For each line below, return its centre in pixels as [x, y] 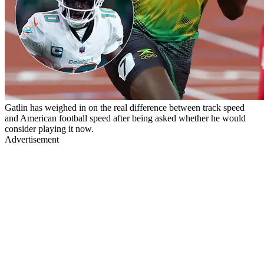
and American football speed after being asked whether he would [125, 118]
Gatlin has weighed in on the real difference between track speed [125, 107]
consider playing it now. [49, 128]
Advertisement [32, 139]
